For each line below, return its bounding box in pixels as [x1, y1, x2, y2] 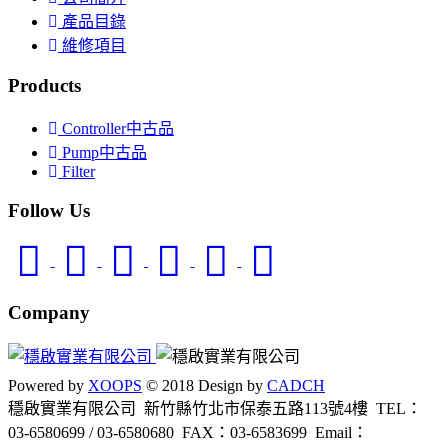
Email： [315, 423, 368, 441]
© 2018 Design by [142, 376, 267, 394]
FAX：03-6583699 [182, 423, 315, 441]
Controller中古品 [58, 120, 174, 138]
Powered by [8, 376, 88, 394]
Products [8, 74, 81, 96]
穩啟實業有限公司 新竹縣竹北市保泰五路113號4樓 [8, 399, 376, 417]
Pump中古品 [58, 144, 147, 162]
